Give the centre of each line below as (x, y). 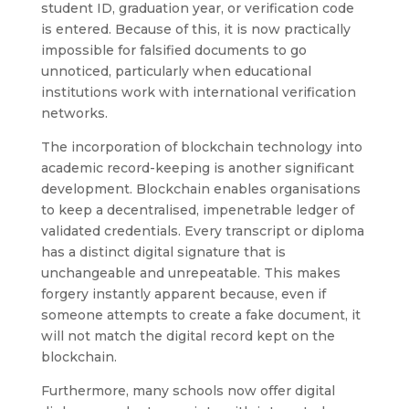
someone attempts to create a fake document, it (200, 315)
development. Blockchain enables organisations (200, 189)
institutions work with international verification (198, 92)
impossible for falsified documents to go (173, 50)
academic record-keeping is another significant (197, 168)
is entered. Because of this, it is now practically (195, 29)
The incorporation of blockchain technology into (201, 147)
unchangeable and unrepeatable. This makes (190, 273)
